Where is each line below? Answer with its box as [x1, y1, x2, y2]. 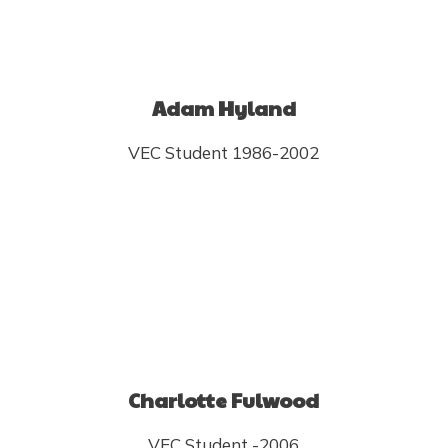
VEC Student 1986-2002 [128, 142, 320, 163]
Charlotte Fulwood [128, 386, 320, 414]
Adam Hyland [151, 94, 296, 122]
